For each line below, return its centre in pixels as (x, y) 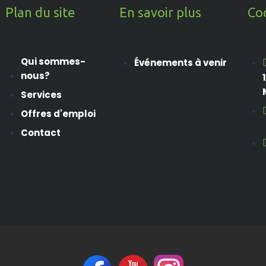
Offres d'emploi (58, 113)
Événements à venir (181, 62)
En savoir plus (160, 12)
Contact (40, 132)
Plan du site (40, 12)
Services (41, 94)
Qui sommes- (53, 61)
